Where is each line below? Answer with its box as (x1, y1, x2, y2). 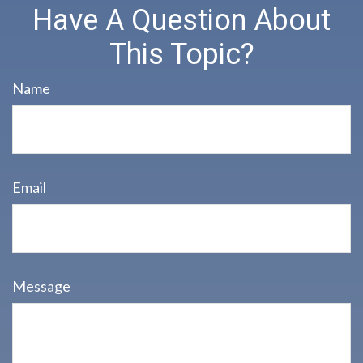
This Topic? (109, 37, 254, 71)
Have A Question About (32, 3, 331, 37)
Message (12, 277, 70, 295)
